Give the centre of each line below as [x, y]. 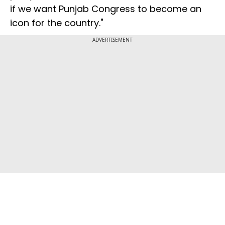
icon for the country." [57, 23]
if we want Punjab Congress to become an [106, 9]
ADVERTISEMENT [113, 40]
